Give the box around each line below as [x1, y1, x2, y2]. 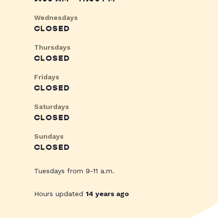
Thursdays [34, 43, 71, 52]
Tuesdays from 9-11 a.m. [34, 167, 114, 175]
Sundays [34, 132, 64, 141]
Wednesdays [34, 14, 78, 22]
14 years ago [86, 190, 129, 198]
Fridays [34, 73, 59, 81]
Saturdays [34, 103, 69, 111]
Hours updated [34, 190, 86, 198]
